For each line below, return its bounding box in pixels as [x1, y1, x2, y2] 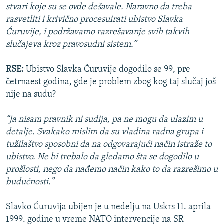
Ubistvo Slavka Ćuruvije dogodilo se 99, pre [26, 65, 190, 75]
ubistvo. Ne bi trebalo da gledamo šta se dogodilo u [6, 152, 199, 162]
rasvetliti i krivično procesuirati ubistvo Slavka [6, 15, 183, 25]
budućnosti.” [6, 177, 54, 187]
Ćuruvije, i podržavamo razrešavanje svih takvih [6, 27, 189, 37]
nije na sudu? [6, 90, 56, 100]
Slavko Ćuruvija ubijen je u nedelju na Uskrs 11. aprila [6, 202, 211, 212]
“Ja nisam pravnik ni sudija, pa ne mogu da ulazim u [6, 115, 203, 125]
